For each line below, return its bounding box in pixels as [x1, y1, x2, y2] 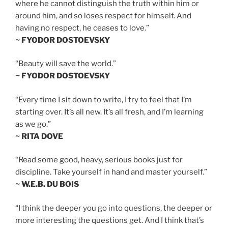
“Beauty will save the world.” [15, 59, 116, 69]
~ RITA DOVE [15, 131, 63, 141]
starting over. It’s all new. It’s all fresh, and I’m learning [15, 107, 204, 117]
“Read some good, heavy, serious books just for [15, 155, 183, 165]
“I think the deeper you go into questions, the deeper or [15, 203, 212, 213]
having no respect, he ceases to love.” [15, 23, 149, 33]
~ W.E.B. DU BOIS [15, 180, 79, 189]
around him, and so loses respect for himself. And [15, 11, 191, 20]
